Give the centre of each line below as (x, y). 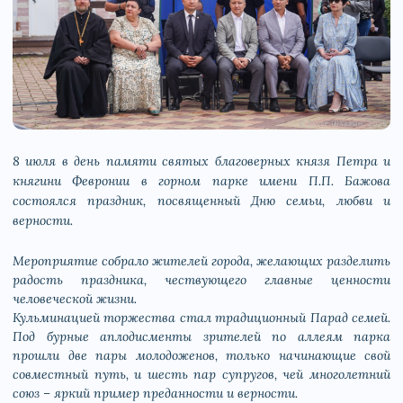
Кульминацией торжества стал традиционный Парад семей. (201, 318)
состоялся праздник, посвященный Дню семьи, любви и (201, 201)
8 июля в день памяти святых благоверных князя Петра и (201, 161)
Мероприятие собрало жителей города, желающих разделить (201, 261)
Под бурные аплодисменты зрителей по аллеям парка (201, 337)
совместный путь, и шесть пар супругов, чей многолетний (201, 375)
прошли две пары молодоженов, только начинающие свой (201, 356)
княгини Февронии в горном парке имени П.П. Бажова (201, 181)
